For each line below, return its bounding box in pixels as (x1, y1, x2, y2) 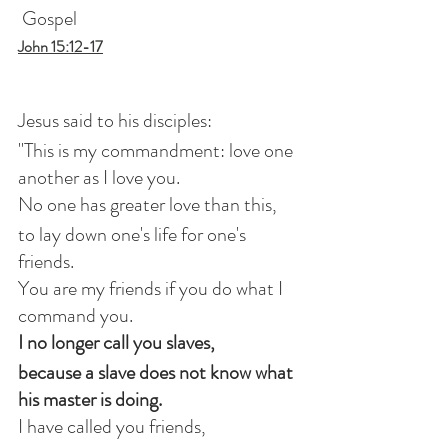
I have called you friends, (18, 412, 206, 441)
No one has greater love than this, (18, 190, 277, 219)
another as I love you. (18, 163, 180, 192)
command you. (18, 301, 133, 330)
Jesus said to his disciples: (18, 106, 212, 135)
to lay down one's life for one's (18, 220, 250, 249)
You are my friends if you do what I (18, 274, 287, 303)
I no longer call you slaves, (18, 328, 215, 357)
